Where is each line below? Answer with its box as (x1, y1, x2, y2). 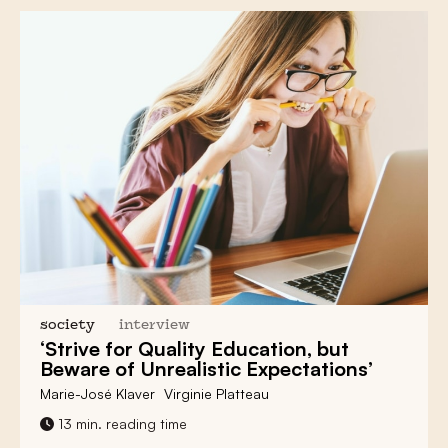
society (40, 319, 95, 333)
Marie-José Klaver (40, 385, 155, 403)
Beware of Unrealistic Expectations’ (40, 356, 373, 382)
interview (119, 319, 190, 333)
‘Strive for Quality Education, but (40, 336, 349, 362)
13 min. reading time (54, 415, 187, 433)
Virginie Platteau (164, 385, 269, 403)
